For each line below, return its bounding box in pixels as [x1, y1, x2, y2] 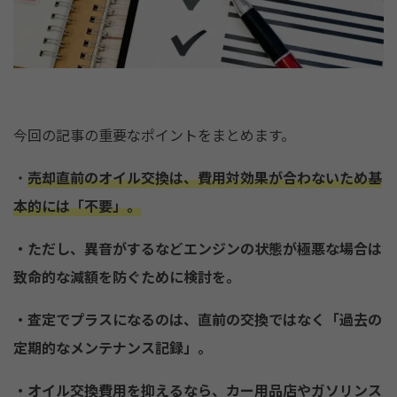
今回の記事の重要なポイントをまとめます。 [13, 124, 295, 145]
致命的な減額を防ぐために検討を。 [13, 266, 240, 287]
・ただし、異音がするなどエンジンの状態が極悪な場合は [13, 237, 382, 259]
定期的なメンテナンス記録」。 [13, 337, 212, 358]
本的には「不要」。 [13, 195, 141, 216]
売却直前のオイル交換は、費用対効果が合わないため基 [27, 167, 382, 188]
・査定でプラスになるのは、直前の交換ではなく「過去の [13, 308, 382, 330]
